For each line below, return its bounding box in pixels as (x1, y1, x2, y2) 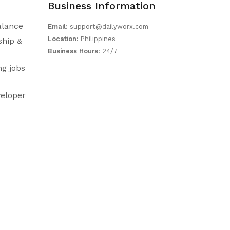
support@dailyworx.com (68, 22, 149, 30)
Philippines (79, 34, 116, 43)
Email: (48, 22, 68, 30)
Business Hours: (48, 47, 101, 55)
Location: (48, 34, 79, 43)
